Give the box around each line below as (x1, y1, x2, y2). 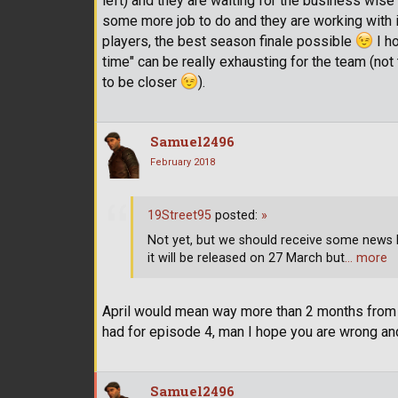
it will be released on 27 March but (147, 250, 345, 266)
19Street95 (147, 207, 211, 223)
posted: (211, 207, 261, 223)
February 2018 (150, 156, 215, 169)
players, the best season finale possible (102, 33, 355, 51)
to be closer (102, 74, 180, 92)
